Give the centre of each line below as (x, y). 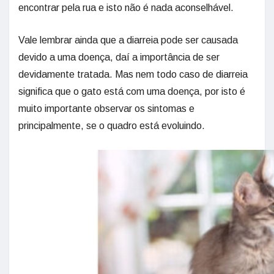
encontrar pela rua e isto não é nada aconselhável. (126, 7)
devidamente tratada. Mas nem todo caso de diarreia (133, 74)
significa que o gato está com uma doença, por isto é (132, 91)
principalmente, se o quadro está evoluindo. (112, 125)
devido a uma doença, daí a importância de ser (119, 57)
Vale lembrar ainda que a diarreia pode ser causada (128, 40)
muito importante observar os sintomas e (106, 108)
